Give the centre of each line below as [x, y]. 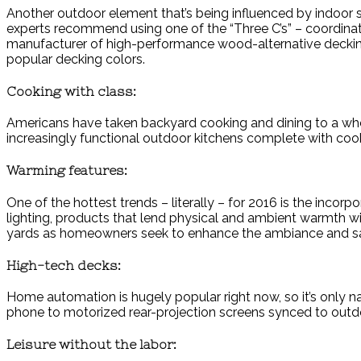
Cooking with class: [71, 91]
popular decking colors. [76, 59]
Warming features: [67, 170]
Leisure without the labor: [91, 344]
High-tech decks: [64, 265]
